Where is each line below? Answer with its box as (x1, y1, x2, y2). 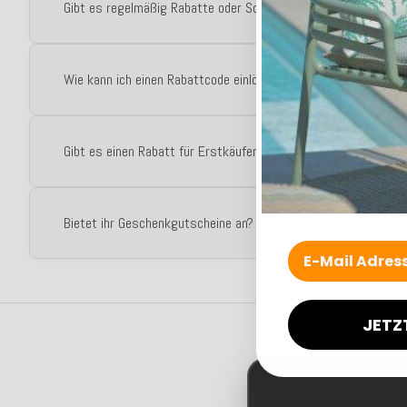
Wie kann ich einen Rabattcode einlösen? (64, 70, 283, 89)
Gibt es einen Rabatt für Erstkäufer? (64, 142, 264, 161)
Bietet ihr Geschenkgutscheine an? (64, 213, 253, 233)
